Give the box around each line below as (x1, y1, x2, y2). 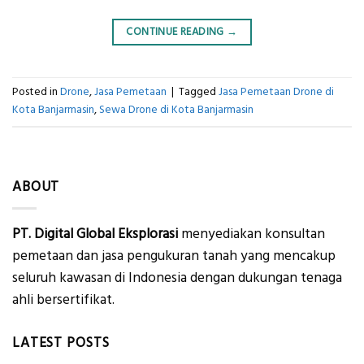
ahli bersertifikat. (12, 290, 115, 310)
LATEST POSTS (12, 333, 110, 353)
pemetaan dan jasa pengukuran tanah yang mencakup (12, 246, 336, 266)
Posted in (12, 84, 60, 101)
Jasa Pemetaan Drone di (219, 84, 334, 101)
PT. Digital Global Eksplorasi (12, 224, 178, 245)
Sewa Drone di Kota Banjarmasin (99, 102, 253, 119)
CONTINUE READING (126, 24, 227, 40)
